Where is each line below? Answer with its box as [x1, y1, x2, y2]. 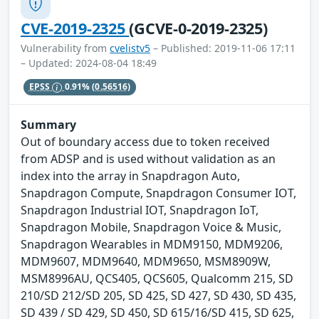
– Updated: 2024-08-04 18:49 [21, 56, 157, 70]
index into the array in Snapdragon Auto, [21, 167, 240, 184]
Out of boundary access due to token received [21, 133, 270, 150]
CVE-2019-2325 [21, 18, 130, 39]
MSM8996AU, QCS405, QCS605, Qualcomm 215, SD [21, 270, 293, 286]
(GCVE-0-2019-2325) [129, 18, 268, 39]
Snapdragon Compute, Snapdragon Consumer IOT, [21, 184, 296, 201]
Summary [21, 116, 76, 132]
